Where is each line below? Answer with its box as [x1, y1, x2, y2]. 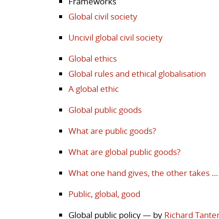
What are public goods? [68, 125, 156, 136]
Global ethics [68, 52, 117, 64]
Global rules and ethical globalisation [68, 67, 206, 79]
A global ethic [68, 83, 119, 94]
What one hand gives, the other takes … [68, 167, 218, 178]
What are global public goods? [68, 146, 180, 157]
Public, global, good [68, 188, 140, 199]
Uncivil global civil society [68, 31, 163, 43]
